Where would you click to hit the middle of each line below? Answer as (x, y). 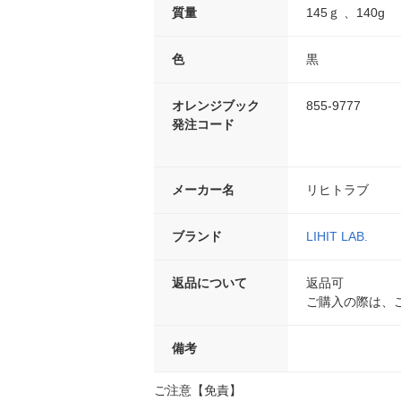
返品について (209, 283)
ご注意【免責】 (198, 391)
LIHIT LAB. (337, 237)
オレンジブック (216, 106)
